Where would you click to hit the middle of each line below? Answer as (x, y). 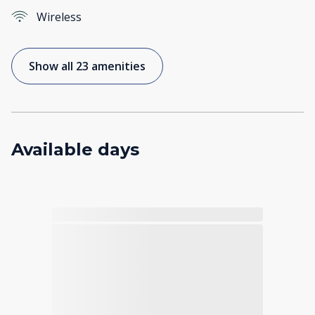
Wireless (59, 17)
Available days (75, 150)
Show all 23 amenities (87, 66)
